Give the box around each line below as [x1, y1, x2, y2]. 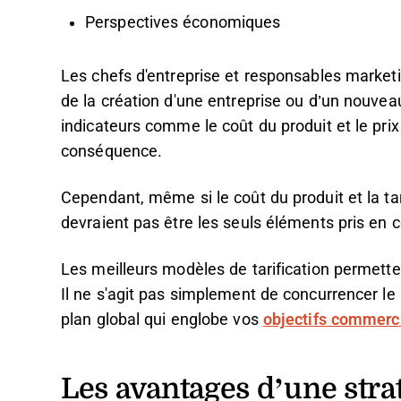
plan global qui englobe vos [61, 311, 263, 328]
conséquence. [61, 142, 163, 160]
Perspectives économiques [85, 13, 281, 31]
